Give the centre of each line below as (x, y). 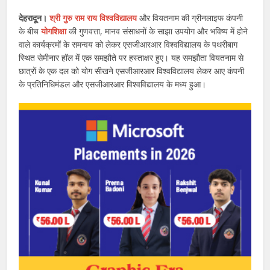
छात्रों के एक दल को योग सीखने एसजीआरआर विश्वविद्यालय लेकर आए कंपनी (132, 71)
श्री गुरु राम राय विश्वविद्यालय (95, 17)
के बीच (29, 31)
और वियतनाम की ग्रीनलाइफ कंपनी (191, 17)
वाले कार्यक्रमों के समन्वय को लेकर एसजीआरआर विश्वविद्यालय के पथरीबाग (128, 44)
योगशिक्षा (53, 31)
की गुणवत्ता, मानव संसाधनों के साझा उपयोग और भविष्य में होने (157, 31)
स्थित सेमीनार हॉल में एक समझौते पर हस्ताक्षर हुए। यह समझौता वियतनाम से (131, 57)
